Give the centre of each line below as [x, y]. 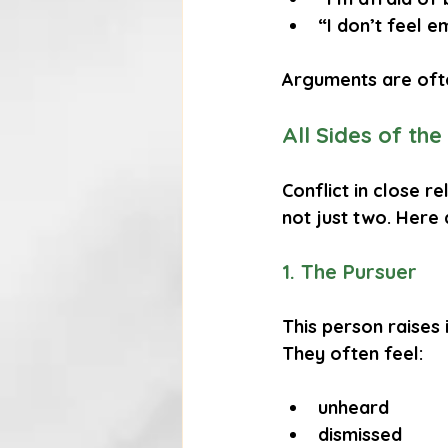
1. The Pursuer [349, 272]
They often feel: [352, 354]
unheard [353, 408]
